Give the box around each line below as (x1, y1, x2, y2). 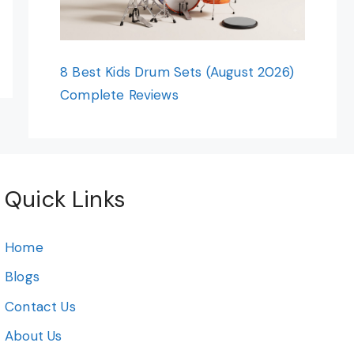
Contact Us (5, 297, 76, 315)
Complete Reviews (60, 85, 179, 104)
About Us (5, 327, 62, 345)
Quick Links (5, 183, 125, 214)
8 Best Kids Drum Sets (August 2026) (60, 62, 294, 81)
